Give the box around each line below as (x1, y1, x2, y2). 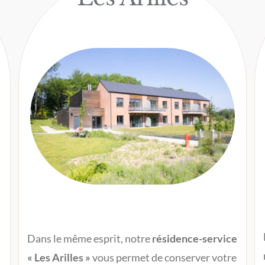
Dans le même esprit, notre (27, 231, 150, 245)
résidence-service (150, 231, 237, 245)
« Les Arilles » (27, 250, 91, 264)
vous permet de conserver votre (90, 250, 237, 264)
